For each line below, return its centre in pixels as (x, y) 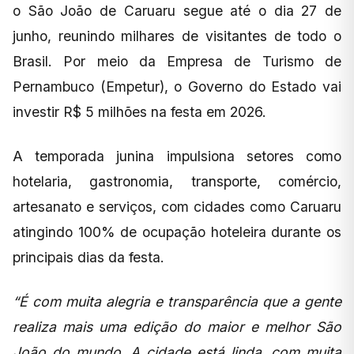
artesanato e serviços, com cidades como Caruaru (177, 207)
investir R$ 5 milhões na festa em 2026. (139, 112)
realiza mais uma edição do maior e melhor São (177, 327)
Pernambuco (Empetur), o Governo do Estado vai (177, 87)
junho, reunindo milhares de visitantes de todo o (177, 36)
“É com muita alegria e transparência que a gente (177, 302)
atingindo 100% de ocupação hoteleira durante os (177, 232)
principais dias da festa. (88, 258)
